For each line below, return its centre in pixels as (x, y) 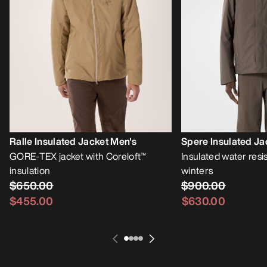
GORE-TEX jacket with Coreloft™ (78, 156)
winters (197, 171)
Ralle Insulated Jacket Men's (73, 142)
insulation (30, 171)
